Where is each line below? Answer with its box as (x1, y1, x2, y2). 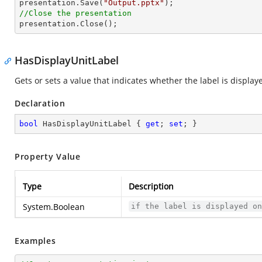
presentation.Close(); (19, 19, 118, 28)
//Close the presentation (19, 9, 132, 18)
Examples (15, 235, 56, 246)
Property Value (15, 151, 81, 162)
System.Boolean (23, 201, 85, 212)
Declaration (15, 98, 65, 109)
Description (129, 181, 174, 192)
